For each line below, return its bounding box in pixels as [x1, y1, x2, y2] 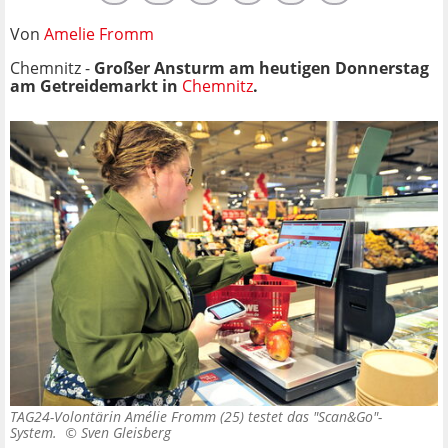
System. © [10, 423, 81, 443]
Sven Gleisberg [81, 423, 171, 443]
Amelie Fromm [44, 22, 154, 45]
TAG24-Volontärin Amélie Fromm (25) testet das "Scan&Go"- [10, 407, 382, 427]
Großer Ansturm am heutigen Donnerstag [94, 56, 429, 79]
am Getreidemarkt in [10, 74, 182, 97]
